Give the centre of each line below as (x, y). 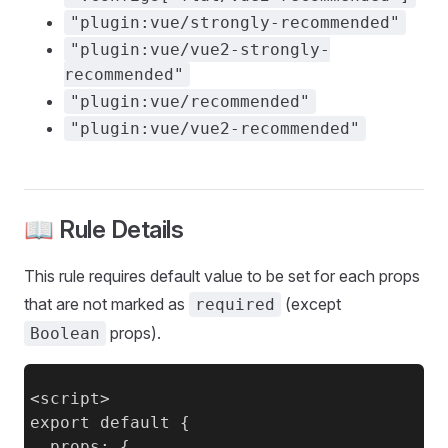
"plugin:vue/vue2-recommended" (215, 128)
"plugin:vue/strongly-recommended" (235, 22)
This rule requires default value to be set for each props (222, 276)
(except (311, 304)
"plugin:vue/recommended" (190, 101)
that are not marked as (106, 304)
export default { (110, 422)
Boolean (65, 333)
